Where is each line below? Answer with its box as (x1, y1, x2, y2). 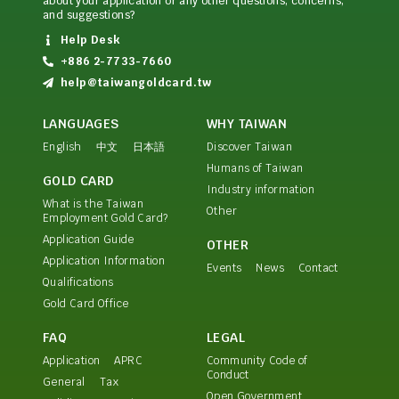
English (43, 139, 82, 154)
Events (207, 260, 242, 275)
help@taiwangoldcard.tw (61, 75, 212, 90)
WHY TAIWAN (207, 115, 287, 132)
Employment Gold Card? (43, 210, 168, 225)
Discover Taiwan (207, 139, 292, 154)
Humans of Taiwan (207, 160, 304, 175)
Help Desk (61, 32, 121, 47)
